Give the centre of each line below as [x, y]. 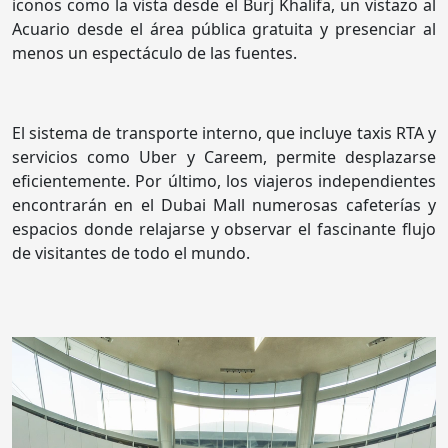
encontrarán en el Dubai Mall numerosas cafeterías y [224, 205]
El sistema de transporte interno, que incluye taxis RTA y [224, 133]
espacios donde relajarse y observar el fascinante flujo [224, 229]
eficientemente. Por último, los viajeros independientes [224, 181]
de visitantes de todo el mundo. [131, 253]
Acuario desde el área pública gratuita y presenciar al [224, 29]
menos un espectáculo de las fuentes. [154, 53]
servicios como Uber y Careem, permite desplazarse [224, 157]
